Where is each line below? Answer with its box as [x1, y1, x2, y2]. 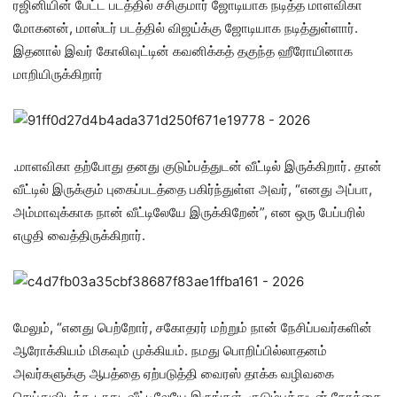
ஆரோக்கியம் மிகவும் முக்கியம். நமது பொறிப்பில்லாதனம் [13, 342, 327, 359]
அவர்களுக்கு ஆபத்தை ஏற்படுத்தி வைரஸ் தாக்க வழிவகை [13, 365, 334, 382]
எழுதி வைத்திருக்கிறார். [13, 227, 145, 244]
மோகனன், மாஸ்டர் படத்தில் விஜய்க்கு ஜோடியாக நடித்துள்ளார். [13, 19, 358, 36]
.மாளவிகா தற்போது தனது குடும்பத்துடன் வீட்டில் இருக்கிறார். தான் [13, 158, 382, 175]
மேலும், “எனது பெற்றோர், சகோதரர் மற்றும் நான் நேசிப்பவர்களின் [13, 319, 372, 336]
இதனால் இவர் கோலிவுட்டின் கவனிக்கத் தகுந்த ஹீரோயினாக [13, 43, 353, 59]
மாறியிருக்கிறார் [13, 66, 103, 82]
